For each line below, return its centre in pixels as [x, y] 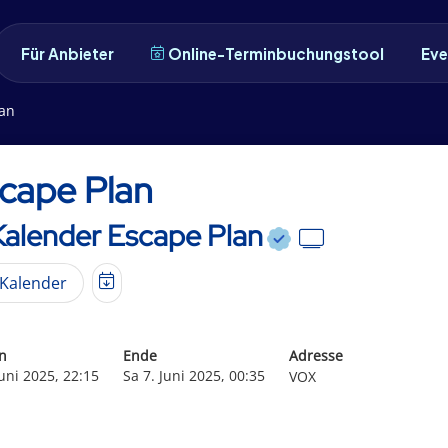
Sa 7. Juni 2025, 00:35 [194, 375]
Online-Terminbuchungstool [276, 53]
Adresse [316, 355]
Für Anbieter [68, 53]
